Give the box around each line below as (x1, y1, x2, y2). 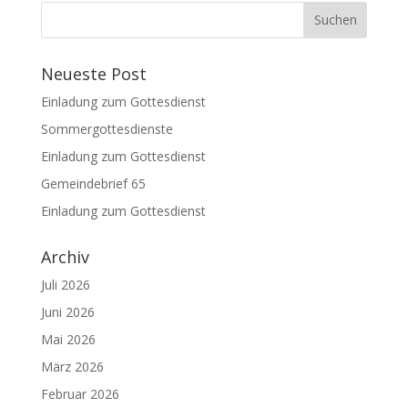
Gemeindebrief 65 (40, 174, 146, 192)
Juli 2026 (40, 275, 90, 293)
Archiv (40, 245, 89, 268)
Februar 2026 (40, 384, 119, 403)
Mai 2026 (40, 330, 96, 348)
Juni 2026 (40, 302, 95, 321)
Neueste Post (40, 62, 147, 85)
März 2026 (40, 357, 104, 375)
